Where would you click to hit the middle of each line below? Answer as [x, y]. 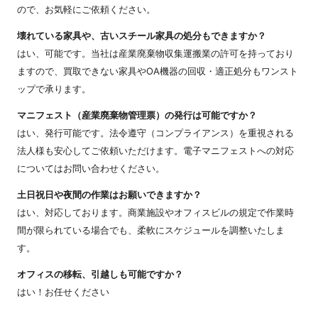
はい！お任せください [63, 291]
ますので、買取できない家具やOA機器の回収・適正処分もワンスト [158, 71]
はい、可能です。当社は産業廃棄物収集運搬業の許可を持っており [155, 53]
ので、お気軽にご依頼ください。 [86, 9]
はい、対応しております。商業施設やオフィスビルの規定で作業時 [155, 212]
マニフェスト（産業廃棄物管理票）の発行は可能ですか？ [137, 115]
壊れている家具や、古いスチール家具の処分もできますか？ [142, 35]
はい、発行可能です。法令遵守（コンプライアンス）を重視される [155, 132]
